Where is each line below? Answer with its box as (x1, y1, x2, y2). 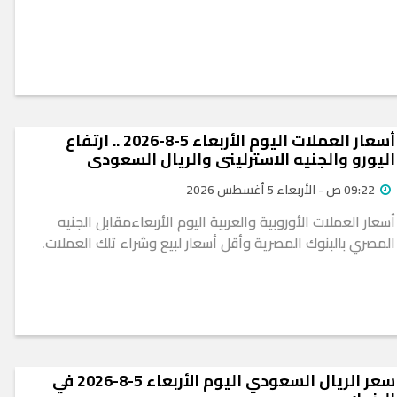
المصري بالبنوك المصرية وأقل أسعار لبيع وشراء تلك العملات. (42, 230, 395, 257)
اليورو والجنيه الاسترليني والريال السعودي (87, 144, 395, 175)
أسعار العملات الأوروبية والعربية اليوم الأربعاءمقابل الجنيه (58, 208, 395, 236)
